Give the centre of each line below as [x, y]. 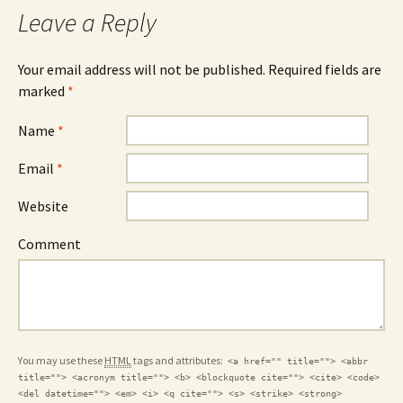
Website [43, 206]
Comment [49, 243]
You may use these [61, 360]
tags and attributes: [178, 360]
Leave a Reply [87, 22]
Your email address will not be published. [142, 69]
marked [43, 90]
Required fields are [323, 69]
